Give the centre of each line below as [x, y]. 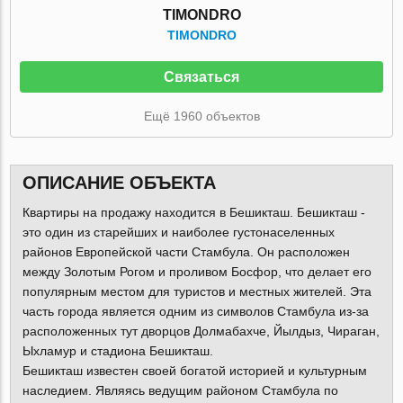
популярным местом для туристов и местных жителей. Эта [197, 292]
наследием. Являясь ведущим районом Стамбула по [180, 391]
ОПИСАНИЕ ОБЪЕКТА [119, 183]
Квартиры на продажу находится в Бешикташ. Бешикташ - [193, 213]
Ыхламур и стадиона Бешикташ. [117, 351]
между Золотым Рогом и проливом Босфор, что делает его [197, 272]
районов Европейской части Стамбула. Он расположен [186, 252]
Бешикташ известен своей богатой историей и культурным [194, 371]
